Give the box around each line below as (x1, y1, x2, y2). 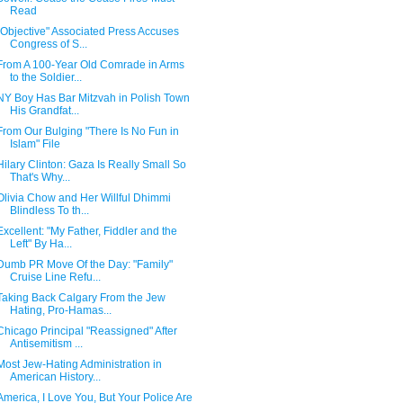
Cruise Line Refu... (9, 271, 101, 283)
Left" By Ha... (9, 237, 72, 250)
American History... (9, 371, 101, 383)
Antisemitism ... (9, 337, 83, 350)
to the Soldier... (9, 71, 82, 84)
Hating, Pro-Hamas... (9, 304, 112, 317)
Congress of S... (9, 38, 87, 50)
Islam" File (9, 138, 60, 150)
